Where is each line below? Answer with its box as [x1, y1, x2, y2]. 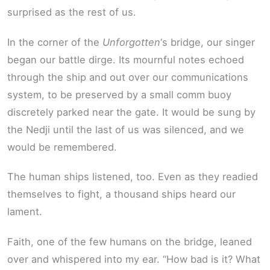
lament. [7, 206, 42, 218]
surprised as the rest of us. [7, 6, 136, 19]
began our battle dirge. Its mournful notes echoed [7, 53, 244, 66]
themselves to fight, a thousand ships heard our [7, 188, 236, 201]
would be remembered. [7, 140, 117, 153]
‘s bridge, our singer [160, 36, 255, 48]
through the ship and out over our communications [7, 71, 248, 83]
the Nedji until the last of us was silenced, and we [7, 123, 244, 136]
